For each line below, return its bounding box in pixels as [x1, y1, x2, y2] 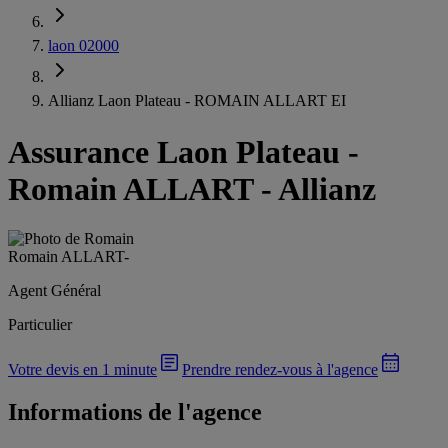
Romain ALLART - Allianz [8, 171, 376, 208]
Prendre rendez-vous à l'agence [182, 360, 378, 378]
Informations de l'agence [8, 398, 262, 425]
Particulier [8, 315, 72, 333]
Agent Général [8, 281, 101, 299]
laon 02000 [48, 37, 119, 54]
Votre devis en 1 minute [8, 360, 157, 378]
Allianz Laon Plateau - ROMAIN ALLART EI [48, 92, 346, 109]
